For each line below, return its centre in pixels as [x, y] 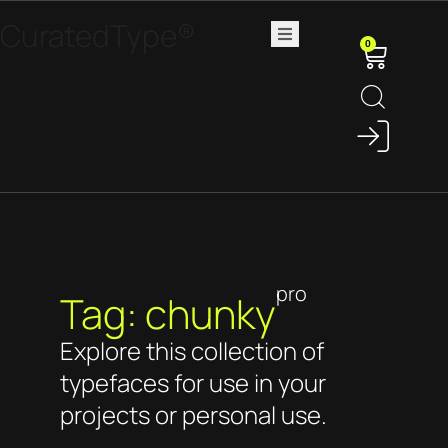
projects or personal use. [193, 414]
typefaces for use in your [193, 382]
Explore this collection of [192, 350]
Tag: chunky [168, 313]
